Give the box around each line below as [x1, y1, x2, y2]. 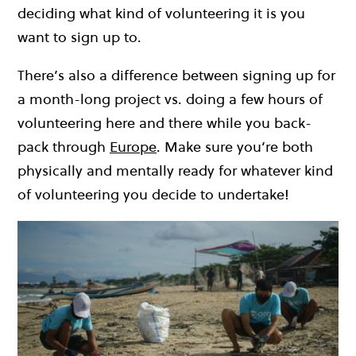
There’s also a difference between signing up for [17, 64, 335, 85]
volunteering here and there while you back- [17, 112, 311, 133]
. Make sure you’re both [157, 136, 313, 157]
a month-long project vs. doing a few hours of [17, 88, 323, 109]
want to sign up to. [17, 26, 141, 47]
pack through [17, 136, 110, 157]
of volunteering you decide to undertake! [17, 184, 289, 204]
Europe [110, 136, 157, 157]
